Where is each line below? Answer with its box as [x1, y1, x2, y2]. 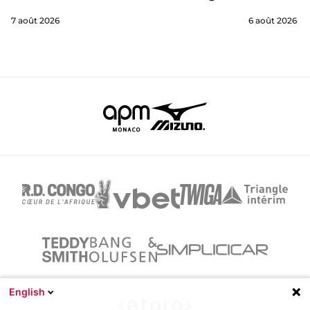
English [9, 286, 45, 298]
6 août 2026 [248, 15, 297, 26]
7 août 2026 [11, 15, 60, 26]
